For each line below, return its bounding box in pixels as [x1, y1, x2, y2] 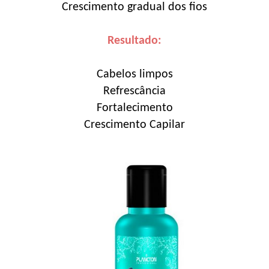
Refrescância [103, 85, 166, 97]
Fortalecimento [96, 101, 173, 114]
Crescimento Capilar [84, 118, 185, 131]
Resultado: [107, 34, 162, 47]
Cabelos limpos [96, 68, 173, 80]
